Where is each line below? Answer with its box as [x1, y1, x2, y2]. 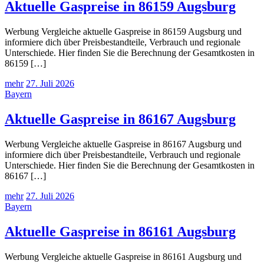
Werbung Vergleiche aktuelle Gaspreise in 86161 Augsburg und [5, 251, 242, 262]
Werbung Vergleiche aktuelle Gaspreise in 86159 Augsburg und [5, 27, 242, 37]
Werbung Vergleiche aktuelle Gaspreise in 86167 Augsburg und [5, 139, 242, 149]
